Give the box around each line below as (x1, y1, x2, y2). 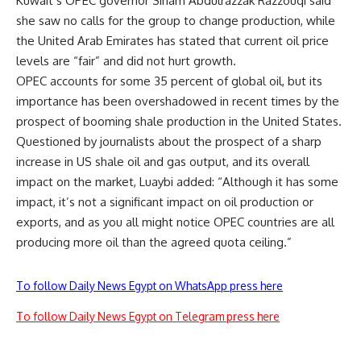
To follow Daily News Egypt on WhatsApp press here (16, 279, 283, 293)
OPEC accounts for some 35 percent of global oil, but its (16, 73, 322, 89)
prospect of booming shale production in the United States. (16, 114, 342, 130)
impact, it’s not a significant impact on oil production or (16, 194, 313, 210)
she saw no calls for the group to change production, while (16, 13, 335, 29)
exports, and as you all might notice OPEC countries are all (16, 214, 334, 230)
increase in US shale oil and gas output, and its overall (16, 154, 309, 170)
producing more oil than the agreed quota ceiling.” (16, 234, 292, 251)
